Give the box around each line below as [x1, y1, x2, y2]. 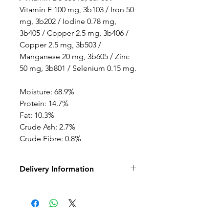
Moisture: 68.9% [20, 87, 74, 96]
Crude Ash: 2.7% [20, 122, 75, 131]
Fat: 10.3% [20, 110, 54, 120]
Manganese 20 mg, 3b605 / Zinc [20, 51, 130, 61]
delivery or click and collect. [20, 206, 122, 216]
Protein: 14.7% [20, 98, 68, 108]
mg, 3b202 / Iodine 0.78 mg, [20, 16, 116, 26]
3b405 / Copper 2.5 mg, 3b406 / [20, 28, 129, 38]
